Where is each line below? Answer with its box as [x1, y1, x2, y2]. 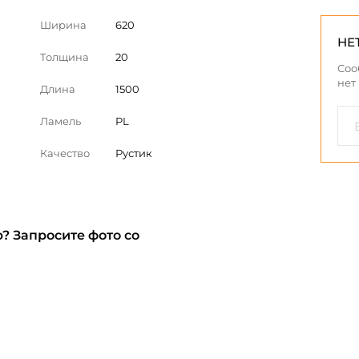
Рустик [115, 147, 152, 159]
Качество [40, 147, 90, 159]
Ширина [40, 18, 87, 31]
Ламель [40, 115, 81, 127]
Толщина [40, 50, 89, 63]
